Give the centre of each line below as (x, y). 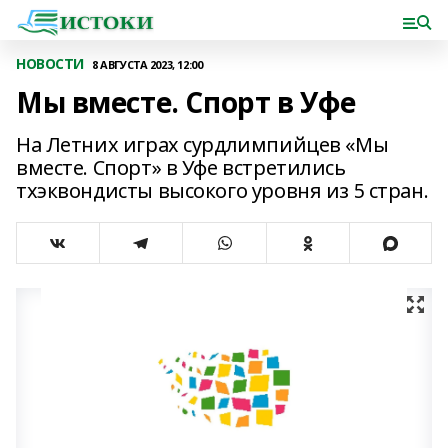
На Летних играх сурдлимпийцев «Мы (202, 144)
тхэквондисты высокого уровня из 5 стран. (222, 190)
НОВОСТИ (50, 63)
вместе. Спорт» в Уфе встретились (181, 167)
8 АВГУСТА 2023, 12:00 (147, 64)
